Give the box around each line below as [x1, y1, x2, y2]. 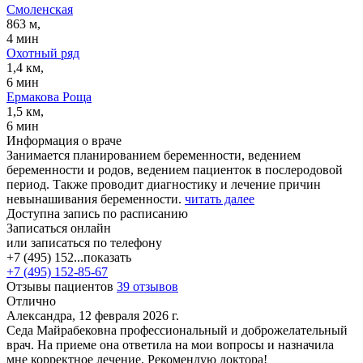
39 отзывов [117, 279, 178, 293]
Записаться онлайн [6, 220, 111, 235]
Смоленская [6, 2, 73, 16]
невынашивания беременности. [6, 191, 185, 206]
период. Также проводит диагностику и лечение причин [6, 177, 321, 191]
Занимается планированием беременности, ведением [6, 147, 301, 162]
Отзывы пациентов [6, 279, 117, 293]
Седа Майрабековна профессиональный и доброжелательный [6, 322, 348, 337]
